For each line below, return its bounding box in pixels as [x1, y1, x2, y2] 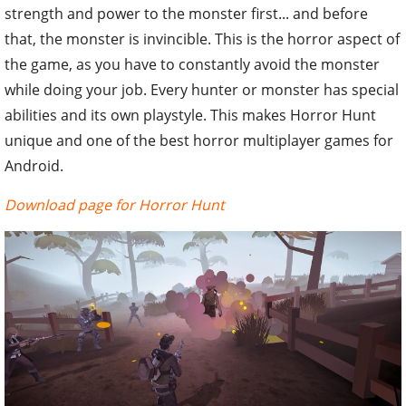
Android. [5, 155, 63, 176]
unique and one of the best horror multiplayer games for [5, 130, 393, 150]
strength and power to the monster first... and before [5, 3, 368, 24]
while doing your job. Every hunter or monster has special [5, 79, 399, 100]
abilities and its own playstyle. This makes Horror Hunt [5, 104, 376, 125]
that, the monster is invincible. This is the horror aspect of [5, 28, 400, 49]
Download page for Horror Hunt [5, 194, 225, 215]
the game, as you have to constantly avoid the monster [5, 53, 380, 74]
